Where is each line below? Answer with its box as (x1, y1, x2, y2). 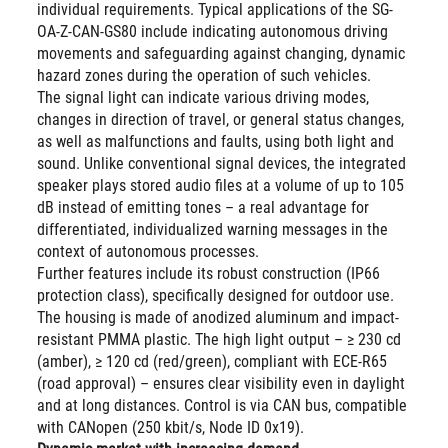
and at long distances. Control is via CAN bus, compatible (36, 395, 407, 415)
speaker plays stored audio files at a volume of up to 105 (36, 175, 404, 195)
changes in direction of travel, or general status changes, (36, 109, 404, 129)
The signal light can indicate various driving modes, (36, 87, 369, 107)
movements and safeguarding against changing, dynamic (36, 43, 405, 63)
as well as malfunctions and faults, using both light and (36, 131, 394, 151)
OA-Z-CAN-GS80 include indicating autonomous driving (36, 21, 388, 41)
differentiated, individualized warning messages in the (36, 219, 388, 239)
